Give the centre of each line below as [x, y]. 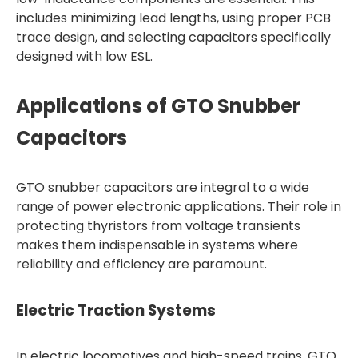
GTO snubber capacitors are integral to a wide [163, 187]
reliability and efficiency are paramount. [141, 264]
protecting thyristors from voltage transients [158, 226]
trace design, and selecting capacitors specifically [173, 37]
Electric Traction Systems [116, 310]
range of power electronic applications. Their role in [179, 207]
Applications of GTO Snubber [158, 106]
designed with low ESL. [84, 56]
